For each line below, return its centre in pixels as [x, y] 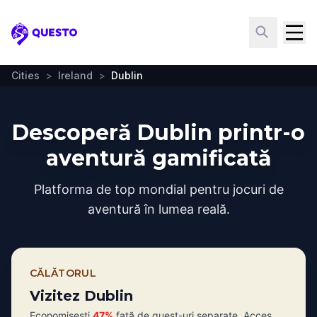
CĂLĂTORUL [63, 273]
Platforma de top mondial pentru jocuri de [158, 189]
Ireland [75, 75]
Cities [25, 75]
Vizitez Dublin [81, 296]
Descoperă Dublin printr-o [158, 133]
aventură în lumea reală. [158, 209]
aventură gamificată [158, 158]
